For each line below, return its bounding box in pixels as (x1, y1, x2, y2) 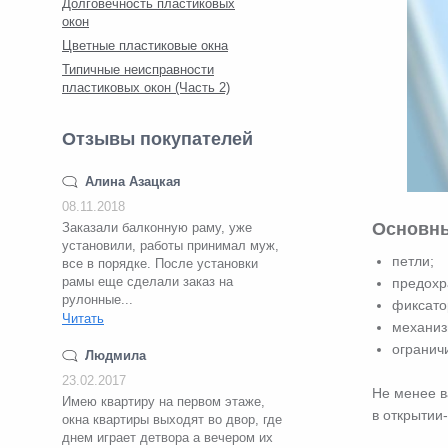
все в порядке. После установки (62, 256, 258, 271)
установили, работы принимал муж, (62, 238, 279, 253)
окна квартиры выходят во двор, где (62, 412, 282, 427)
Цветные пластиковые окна (62, 38, 228, 53)
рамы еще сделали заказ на (62, 274, 233, 289)
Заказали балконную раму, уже (62, 220, 252, 235)
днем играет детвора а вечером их (62, 430, 273, 445)
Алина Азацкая (85, 174, 181, 189)
